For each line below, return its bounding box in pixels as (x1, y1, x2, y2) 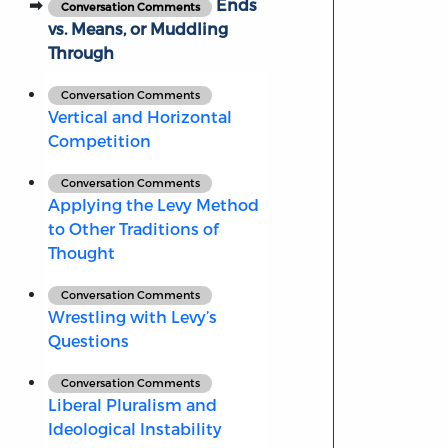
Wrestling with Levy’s (47, 307, 217, 327)
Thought (47, 243, 115, 263)
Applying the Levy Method (47, 195, 259, 215)
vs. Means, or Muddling (47, 19, 228, 39)
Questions (47, 331, 129, 351)
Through (47, 43, 114, 63)
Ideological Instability (47, 419, 222, 439)
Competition (47, 131, 151, 151)
